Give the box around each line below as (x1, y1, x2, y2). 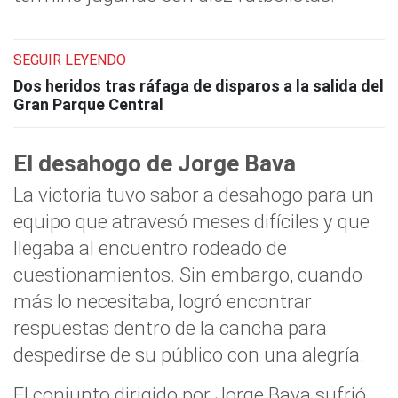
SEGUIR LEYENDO (13, 52, 126, 68)
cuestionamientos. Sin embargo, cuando (13, 263, 362, 286)
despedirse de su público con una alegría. (13, 343, 364, 366)
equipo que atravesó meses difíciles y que (13, 210, 370, 233)
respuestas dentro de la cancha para (13, 316, 327, 339)
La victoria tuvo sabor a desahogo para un (13, 183, 374, 206)
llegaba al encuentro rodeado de (13, 236, 287, 259)
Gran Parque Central (13, 95, 163, 114)
